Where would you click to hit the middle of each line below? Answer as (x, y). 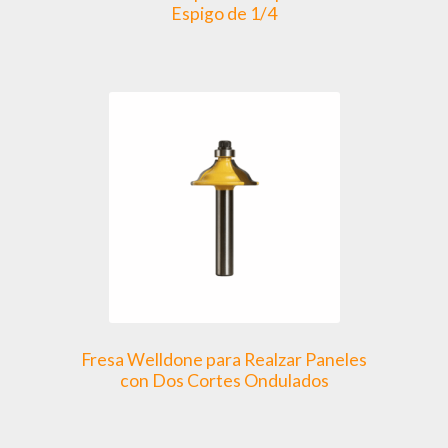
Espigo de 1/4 (224, 14)
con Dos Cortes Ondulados (224, 380)
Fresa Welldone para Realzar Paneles (224, 359)
